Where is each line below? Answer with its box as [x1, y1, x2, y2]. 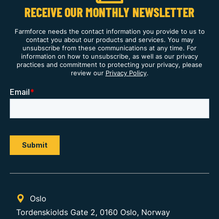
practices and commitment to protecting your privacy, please [17, 60, 202, 68]
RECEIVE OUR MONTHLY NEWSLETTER [24, 4, 195, 20]
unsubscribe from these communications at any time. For [22, 44, 197, 52]
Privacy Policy [105, 68, 147, 77]
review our [70, 68, 106, 77]
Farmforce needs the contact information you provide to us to [14, 27, 205, 35]
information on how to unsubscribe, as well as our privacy [21, 52, 198, 60]
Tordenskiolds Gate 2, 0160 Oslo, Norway [16, 207, 170, 217]
